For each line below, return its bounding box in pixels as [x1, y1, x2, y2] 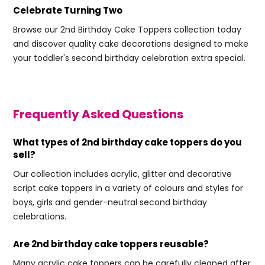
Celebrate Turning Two [13, 4, 122, 17]
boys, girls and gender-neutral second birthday [13, 196, 207, 208]
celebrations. [13, 210, 66, 222]
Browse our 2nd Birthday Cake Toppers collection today [13, 23, 241, 35]
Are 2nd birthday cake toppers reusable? [13, 237, 209, 250]
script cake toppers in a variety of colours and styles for [13, 182, 243, 194]
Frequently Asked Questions [13, 105, 183, 122]
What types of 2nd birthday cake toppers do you [13, 135, 242, 148]
